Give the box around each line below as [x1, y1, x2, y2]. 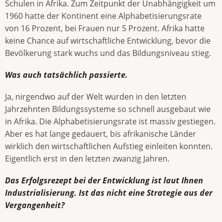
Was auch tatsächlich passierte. [5, 69, 128, 80]
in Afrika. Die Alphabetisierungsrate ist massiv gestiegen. [5, 116, 216, 127]
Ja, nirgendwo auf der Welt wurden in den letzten [5, 91, 186, 103]
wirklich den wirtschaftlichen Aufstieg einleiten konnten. [5, 141, 213, 152]
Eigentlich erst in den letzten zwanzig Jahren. [5, 153, 169, 165]
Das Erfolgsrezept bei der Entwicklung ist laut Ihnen [5, 175, 203, 186]
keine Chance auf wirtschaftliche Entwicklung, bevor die [5, 35, 211, 46]
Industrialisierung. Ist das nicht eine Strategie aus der [5, 187, 213, 199]
